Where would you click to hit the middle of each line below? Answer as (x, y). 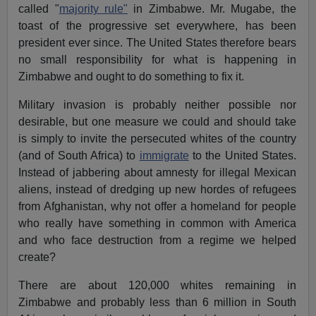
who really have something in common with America (157, 223)
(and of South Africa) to (79, 155)
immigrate (164, 155)
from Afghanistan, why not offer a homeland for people (157, 206)
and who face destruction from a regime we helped (157, 240)
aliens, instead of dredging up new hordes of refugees (157, 189)
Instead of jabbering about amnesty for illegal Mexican (157, 172)
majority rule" (93, 8)
